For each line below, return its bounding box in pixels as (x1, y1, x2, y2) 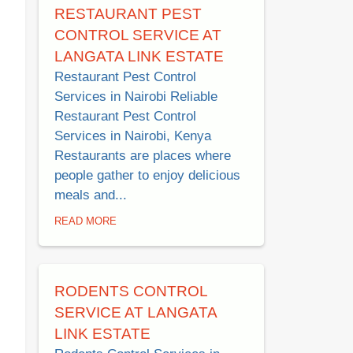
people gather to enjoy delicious (54, 167, 240, 183)
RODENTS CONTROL (54, 282, 208, 299)
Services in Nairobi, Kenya (54, 128, 211, 143)
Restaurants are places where (54, 147, 231, 163)
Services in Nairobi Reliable (54, 88, 217, 104)
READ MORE (54, 214, 117, 227)
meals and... (54, 187, 127, 203)
